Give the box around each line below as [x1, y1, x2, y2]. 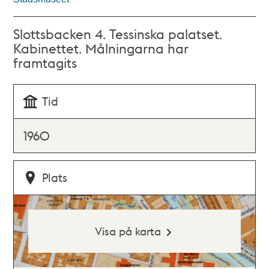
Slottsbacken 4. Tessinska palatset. [13, 25, 223, 42]
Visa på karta [94, 224, 161, 238]
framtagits [13, 54, 77, 71]
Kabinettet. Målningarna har [13, 40, 189, 56]
